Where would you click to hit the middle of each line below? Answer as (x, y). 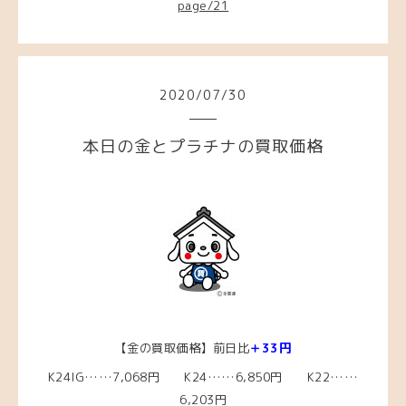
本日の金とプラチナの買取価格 (203, 146)
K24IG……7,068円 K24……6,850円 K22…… (203, 377)
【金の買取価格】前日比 (182, 348)
